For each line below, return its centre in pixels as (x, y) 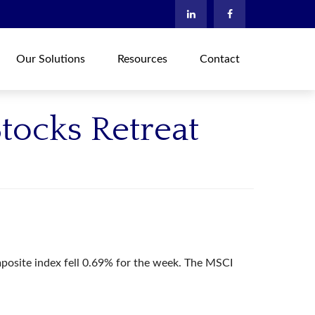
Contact (220, 59)
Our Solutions (51, 59)
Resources (143, 59)
